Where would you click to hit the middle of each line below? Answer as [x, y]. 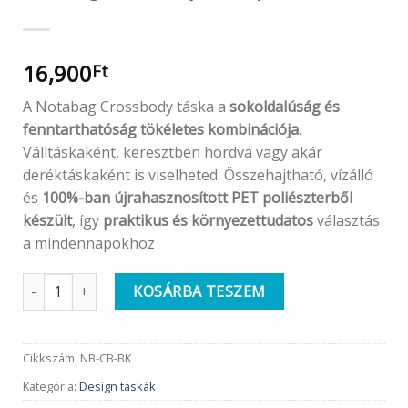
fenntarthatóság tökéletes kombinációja [161, 129]
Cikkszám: [51, 358]
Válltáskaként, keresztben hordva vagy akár [173, 152]
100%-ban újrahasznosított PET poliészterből [197, 197]
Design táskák [117, 387]
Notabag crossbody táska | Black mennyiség [158, 283]
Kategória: [51, 387]
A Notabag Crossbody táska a [126, 106]
